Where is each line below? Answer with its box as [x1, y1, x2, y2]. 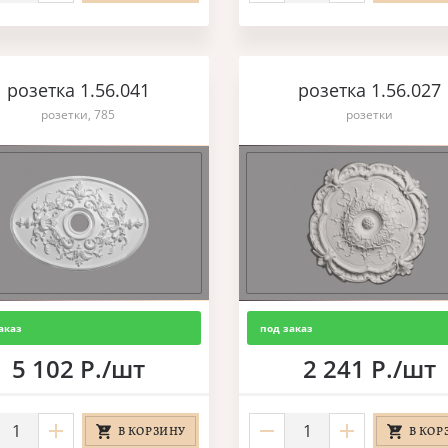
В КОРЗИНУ [117, 423, 186, 439]
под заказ [259, 321, 313, 335]
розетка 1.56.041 [6, 78, 150, 102]
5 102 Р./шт [11, 352, 145, 385]
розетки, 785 [41, 106, 116, 123]
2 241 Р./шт [302, 352, 436, 385]
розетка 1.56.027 [297, 78, 441, 102]
